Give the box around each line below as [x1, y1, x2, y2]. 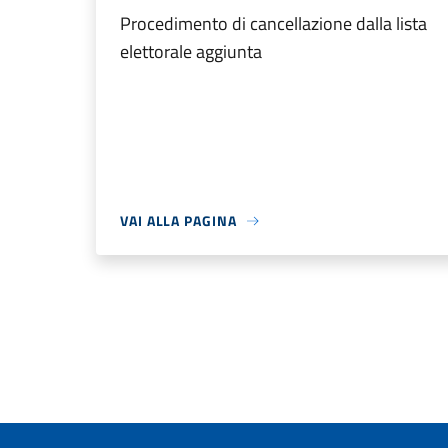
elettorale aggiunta [120, 38, 262, 65]
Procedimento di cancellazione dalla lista [120, 10, 427, 37]
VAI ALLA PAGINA [120, 210, 237, 231]
